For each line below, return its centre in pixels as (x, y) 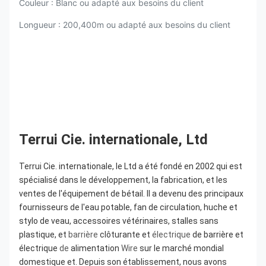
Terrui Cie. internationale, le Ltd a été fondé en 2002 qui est (131, 166)
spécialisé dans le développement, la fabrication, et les (123, 180)
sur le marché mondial (181, 248)
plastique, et (44, 235)
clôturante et (125, 235)
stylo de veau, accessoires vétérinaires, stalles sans (119, 221)
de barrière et (217, 235)
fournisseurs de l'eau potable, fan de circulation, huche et (128, 207)
